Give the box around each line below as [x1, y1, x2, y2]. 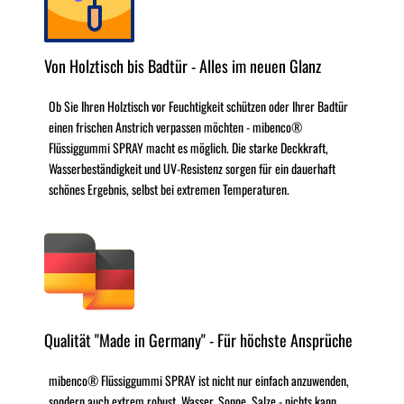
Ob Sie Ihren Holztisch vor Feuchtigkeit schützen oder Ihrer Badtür [49, 96, 348, 115]
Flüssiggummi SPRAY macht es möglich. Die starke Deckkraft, [49, 137, 328, 157]
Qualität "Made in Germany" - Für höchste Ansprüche [44, 327, 353, 352]
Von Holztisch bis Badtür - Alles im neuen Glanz [44, 53, 321, 78]
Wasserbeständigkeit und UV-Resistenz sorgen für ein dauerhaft [49, 158, 335, 178]
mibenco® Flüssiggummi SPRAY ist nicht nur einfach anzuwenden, [49, 370, 349, 390]
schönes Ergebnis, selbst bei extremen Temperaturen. [49, 179, 289, 198]
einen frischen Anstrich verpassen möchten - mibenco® [49, 116, 302, 136]
